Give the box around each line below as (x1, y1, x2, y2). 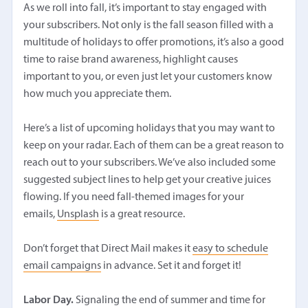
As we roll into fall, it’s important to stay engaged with (23, 2, 267, 14)
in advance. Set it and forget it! (101, 260, 242, 272)
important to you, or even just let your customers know (23, 71, 273, 82)
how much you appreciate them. (23, 88, 172, 100)
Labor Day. (23, 294, 74, 306)
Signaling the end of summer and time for (74, 294, 266, 306)
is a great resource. (99, 208, 186, 220)
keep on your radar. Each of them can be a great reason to (23, 140, 285, 151)
